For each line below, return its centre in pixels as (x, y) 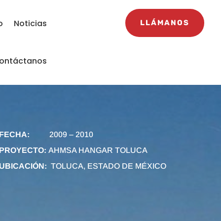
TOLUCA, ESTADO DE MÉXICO (106, 166)
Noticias (31, 23)
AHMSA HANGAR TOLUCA (98, 150)
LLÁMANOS (165, 23)
